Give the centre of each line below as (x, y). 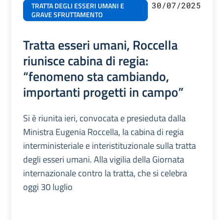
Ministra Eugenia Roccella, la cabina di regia (103, 132)
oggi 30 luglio (48, 187)
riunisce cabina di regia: (85, 60)
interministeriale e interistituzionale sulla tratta (109, 145)
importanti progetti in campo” (103, 92)
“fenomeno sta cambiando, (96, 76)
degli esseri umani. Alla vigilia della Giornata (103, 159)
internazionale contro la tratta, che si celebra (105, 173)
